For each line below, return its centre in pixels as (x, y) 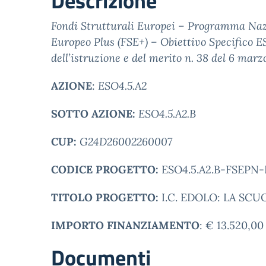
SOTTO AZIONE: (93, 114)
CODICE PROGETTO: (105, 170)
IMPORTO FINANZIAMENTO (125, 225)
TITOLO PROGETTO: (106, 197)
